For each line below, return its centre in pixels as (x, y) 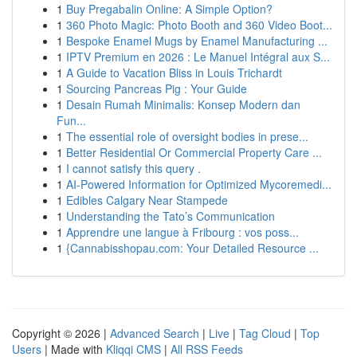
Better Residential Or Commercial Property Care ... (194, 152)
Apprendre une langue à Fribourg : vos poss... (182, 232)
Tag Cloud (265, 333)
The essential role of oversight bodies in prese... (187, 136)
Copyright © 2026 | (61, 333)
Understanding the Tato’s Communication (171, 216)
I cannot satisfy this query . (133, 168)
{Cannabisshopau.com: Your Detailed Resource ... (192, 248)
